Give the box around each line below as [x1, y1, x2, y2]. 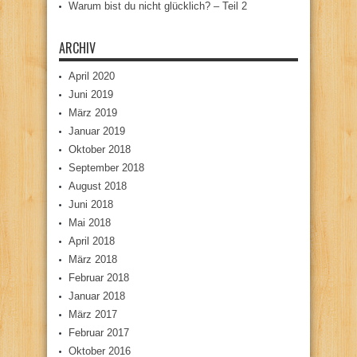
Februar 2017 [69, 327, 129, 339]
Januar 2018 [69, 290, 125, 302]
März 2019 [69, 107, 117, 119]
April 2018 [69, 235, 115, 247]
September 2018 [69, 162, 144, 174]
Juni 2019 [69, 88, 113, 100]
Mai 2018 [69, 217, 111, 229]
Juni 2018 [69, 198, 113, 210]
